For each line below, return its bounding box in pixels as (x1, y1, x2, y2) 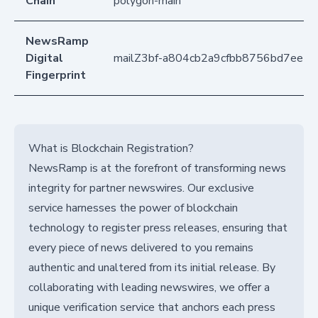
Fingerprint (26, 67, 86, 84)
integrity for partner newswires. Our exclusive (28, 180, 254, 197)
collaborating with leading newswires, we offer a (28, 280, 270, 296)
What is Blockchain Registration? (28, 141, 194, 157)
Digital (26, 50, 63, 67)
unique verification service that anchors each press (28, 300, 275, 316)
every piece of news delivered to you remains (28, 240, 253, 256)
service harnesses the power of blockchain (28, 200, 238, 216)
